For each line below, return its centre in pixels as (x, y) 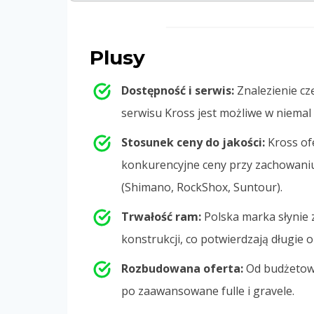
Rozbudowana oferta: (182, 268)
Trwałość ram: (161, 216)
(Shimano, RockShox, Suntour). (202, 187)
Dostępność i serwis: (178, 90)
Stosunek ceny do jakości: (193, 142)
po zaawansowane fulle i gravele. (208, 291)
